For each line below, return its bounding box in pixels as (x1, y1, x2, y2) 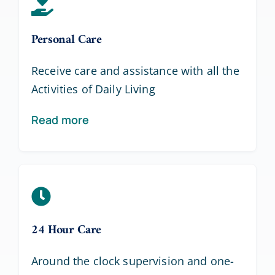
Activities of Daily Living (31, 82, 155, 97)
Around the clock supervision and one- (31, 254, 234, 269)
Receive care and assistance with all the (31, 63, 239, 79)
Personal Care (31, 29, 102, 52)
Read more (31, 112, 90, 128)
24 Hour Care (31, 220, 102, 242)
